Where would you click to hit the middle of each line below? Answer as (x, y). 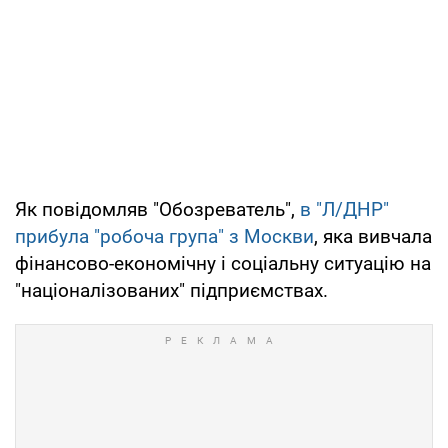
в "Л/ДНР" (344, 209)
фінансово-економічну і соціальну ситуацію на (223, 263)
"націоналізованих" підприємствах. (171, 290)
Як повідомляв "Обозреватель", (157, 209)
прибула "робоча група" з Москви (164, 236)
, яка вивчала (373, 236)
